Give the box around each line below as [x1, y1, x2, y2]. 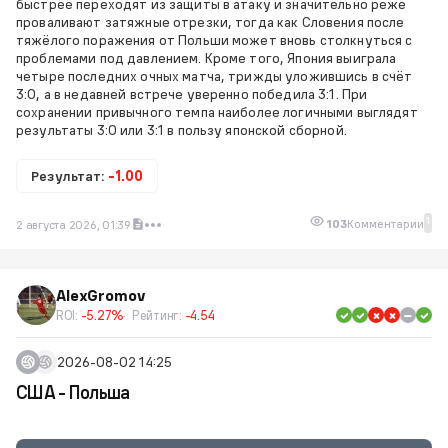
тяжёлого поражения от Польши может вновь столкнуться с [16, 31, 413, 49]
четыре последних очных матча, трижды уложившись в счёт [16, 67, 413, 85]
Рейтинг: [131, 307, 185, 323]
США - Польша [16, 381, 130, 404]
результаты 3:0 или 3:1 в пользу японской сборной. [16, 121, 347, 139]
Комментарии [347, 215, 424, 231]
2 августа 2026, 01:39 [16, 217, 131, 232]
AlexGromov [56, 286, 145, 305]
